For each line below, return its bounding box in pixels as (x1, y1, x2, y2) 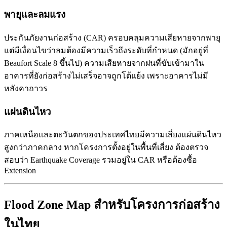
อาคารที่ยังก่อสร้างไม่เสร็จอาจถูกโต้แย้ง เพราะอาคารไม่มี (4, 71, 208, 80)
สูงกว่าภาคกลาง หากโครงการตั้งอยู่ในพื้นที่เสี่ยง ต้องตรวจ (4, 143, 208, 152)
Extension (4, 166, 36, 175)
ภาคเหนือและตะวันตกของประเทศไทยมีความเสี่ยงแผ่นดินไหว (4, 130, 221, 139)
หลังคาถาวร (4, 84, 48, 93)
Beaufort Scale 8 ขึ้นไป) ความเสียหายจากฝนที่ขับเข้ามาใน (4, 58, 204, 67)
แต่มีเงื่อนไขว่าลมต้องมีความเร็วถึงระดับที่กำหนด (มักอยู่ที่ (4, 46, 208, 55)
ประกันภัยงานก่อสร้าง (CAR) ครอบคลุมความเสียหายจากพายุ (4, 33, 220, 42)
